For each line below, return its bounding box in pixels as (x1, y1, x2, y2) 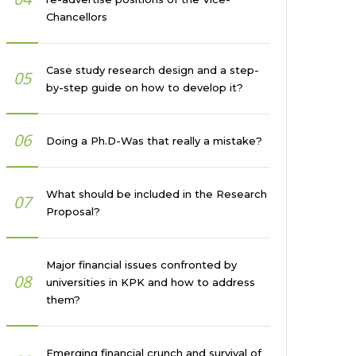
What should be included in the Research (46, 188, 267, 200)
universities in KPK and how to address (46, 276, 255, 288)
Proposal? (46, 205, 100, 218)
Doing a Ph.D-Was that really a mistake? (46, 134, 262, 147)
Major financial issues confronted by (46, 258, 237, 271)
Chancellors (46, 10, 107, 23)
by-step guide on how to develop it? (46, 81, 243, 94)
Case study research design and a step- (46, 64, 259, 76)
